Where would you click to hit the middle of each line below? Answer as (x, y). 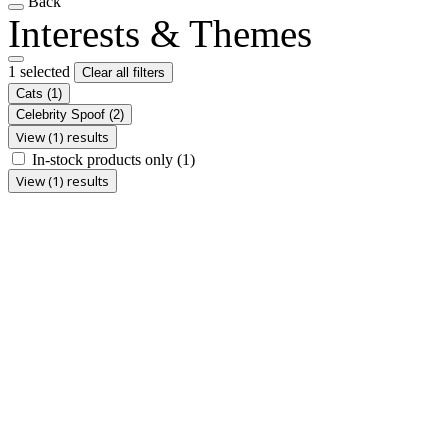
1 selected (41, 71)
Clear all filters (123, 72)
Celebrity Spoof (62, 114)
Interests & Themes (160, 33)
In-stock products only (104, 159)
